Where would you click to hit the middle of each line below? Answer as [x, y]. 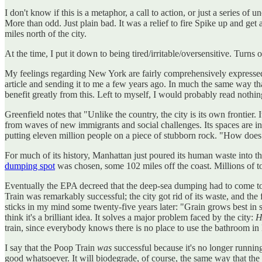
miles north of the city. [46, 33]
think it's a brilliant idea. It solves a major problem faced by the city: [130, 217]
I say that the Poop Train [51, 247]
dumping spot [30, 166]
